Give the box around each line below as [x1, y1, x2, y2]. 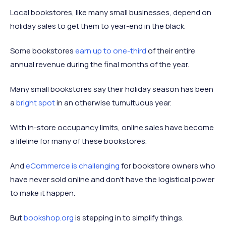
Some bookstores [10, 45, 75, 56]
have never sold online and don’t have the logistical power [10, 174, 214, 185]
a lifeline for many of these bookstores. [10, 136, 147, 147]
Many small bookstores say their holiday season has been [10, 84, 213, 95]
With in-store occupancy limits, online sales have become [10, 122, 214, 133]
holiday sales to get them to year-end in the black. [10, 21, 186, 32]
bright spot [16, 97, 56, 108]
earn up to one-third [75, 45, 146, 56]
